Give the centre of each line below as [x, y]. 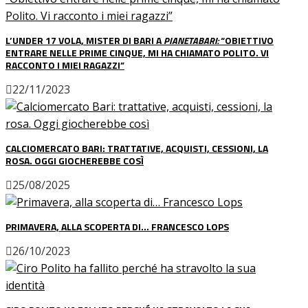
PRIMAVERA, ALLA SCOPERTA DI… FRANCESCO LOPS [117, 226]
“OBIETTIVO [246, 40]
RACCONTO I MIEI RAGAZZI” [65, 65]
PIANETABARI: [191, 40]
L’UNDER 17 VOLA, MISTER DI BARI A [85, 40]
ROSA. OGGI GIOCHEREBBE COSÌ [75, 160]
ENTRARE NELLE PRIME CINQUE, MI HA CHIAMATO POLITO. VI [137, 52]
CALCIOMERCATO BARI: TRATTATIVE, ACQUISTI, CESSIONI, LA [137, 148]
